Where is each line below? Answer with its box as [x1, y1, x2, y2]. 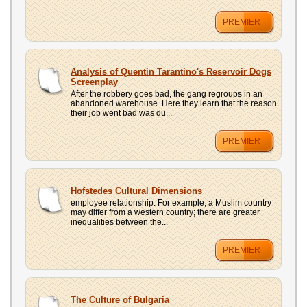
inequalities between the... [71, 217, 168, 227]
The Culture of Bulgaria [71, 295, 169, 305]
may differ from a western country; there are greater [71, 208, 260, 217]
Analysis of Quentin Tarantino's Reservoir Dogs [71, 66, 271, 77]
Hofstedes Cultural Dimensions [71, 186, 202, 196]
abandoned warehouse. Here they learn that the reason [71, 99, 277, 108]
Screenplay [71, 77, 118, 87]
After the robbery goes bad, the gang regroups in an [71, 89, 262, 99]
